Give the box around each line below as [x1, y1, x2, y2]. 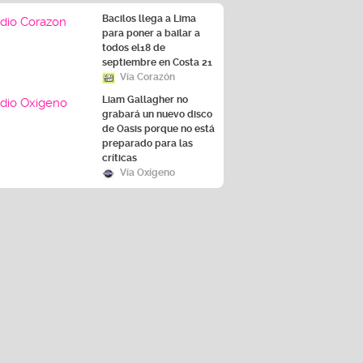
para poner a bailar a [102, 28, 200, 40]
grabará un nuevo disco [102, 109, 212, 121]
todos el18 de [102, 42, 165, 54]
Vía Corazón [120, 71, 175, 83]
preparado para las [102, 138, 193, 150]
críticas [102, 152, 137, 164]
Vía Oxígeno [120, 167, 175, 179]
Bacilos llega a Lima [102, 13, 196, 25]
